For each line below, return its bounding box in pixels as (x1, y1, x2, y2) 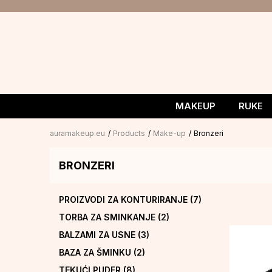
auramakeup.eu (50, 129, 105, 138)
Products (113, 129, 145, 138)
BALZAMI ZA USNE (59, 229, 138, 240)
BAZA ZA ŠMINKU (59, 247, 134, 257)
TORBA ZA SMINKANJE (59, 212, 158, 222)
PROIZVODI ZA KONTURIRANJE (59, 194, 190, 205)
